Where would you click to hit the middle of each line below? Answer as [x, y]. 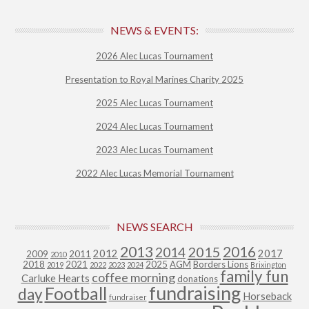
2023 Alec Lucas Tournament [154, 150]
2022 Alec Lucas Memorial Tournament [154, 173]
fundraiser [128, 297]
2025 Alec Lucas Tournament [154, 103]
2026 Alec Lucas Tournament [154, 56]
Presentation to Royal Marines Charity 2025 [154, 80]
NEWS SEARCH [154, 227]
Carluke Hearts [55, 279]
